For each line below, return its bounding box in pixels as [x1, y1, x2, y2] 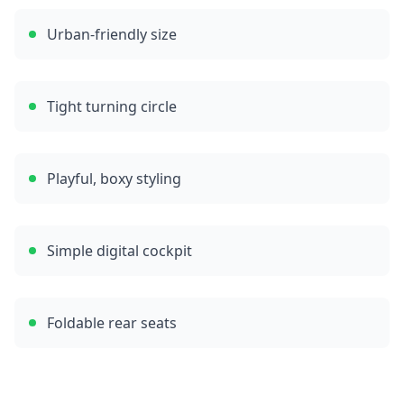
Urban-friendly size [47, 24, 177, 44]
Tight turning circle [47, 96, 177, 116]
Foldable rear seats [47, 313, 177, 333]
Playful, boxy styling [47, 169, 181, 188]
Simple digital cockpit [47, 241, 192, 261]
